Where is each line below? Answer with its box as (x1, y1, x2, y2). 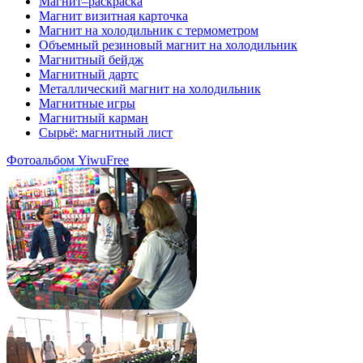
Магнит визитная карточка (39, 8, 188, 23)
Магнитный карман (39, 110, 148, 125)
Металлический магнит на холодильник (39, 81, 261, 96)
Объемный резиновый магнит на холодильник (39, 37, 297, 52)
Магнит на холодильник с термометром (39, 23, 258, 37)
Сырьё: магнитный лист (39, 125, 173, 139)
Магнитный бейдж (39, 52, 143, 66)
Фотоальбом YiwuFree (6, 152, 129, 167)
